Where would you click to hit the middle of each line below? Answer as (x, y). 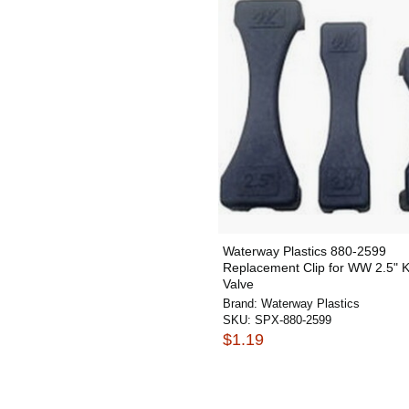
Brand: (242, 304)
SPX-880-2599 (293, 320)
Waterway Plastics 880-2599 (304, 251)
